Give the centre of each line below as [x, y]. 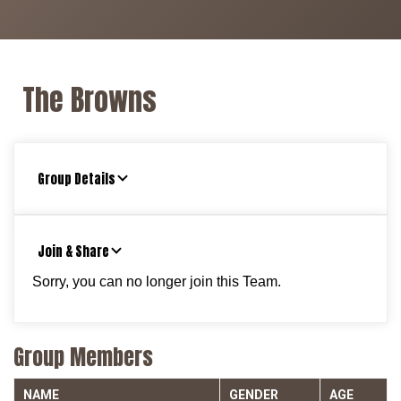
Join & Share [73, 251]
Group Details [77, 179]
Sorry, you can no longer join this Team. [157, 281]
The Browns [90, 99]
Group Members [83, 357]
